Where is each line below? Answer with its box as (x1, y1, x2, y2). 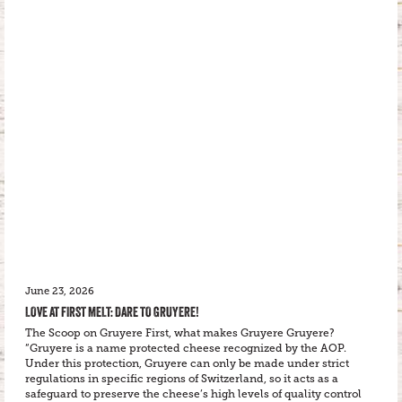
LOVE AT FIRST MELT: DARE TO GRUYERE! (25, 302, 199, 320)
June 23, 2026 (25, 284, 94, 297)
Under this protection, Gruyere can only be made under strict (25, 356, 349, 370)
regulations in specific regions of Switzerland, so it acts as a (25, 371, 338, 385)
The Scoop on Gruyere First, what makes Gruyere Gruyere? (25, 326, 335, 339)
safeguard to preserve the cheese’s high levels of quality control (25, 387, 362, 400)
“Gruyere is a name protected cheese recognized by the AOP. (25, 341, 346, 354)
